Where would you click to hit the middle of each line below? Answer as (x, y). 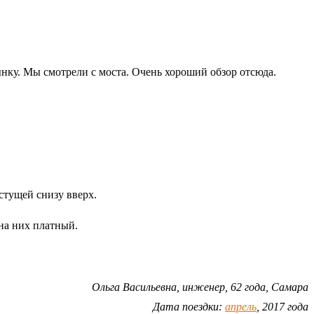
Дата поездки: (189, 306)
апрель (241, 306)
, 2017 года (282, 306)
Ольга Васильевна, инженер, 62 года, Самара (200, 287)
